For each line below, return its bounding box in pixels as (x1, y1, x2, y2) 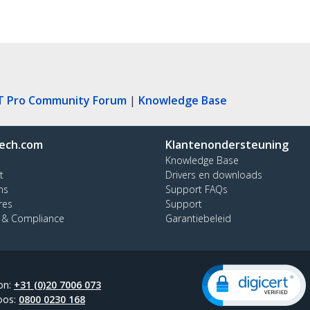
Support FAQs (165, 182, 228, 196)
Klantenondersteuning (165, 136, 289, 152)
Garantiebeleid (165, 211, 231, 225)
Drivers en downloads (165, 167, 262, 181)
